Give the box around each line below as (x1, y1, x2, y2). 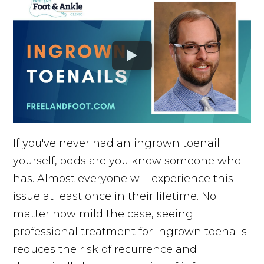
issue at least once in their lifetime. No (13, 189, 217, 203)
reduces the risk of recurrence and (13, 242, 197, 256)
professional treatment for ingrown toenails (13, 225, 247, 238)
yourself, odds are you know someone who (13, 154, 242, 167)
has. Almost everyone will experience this (13, 171, 234, 185)
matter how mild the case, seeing (13, 207, 194, 220)
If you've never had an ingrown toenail (13, 136, 220, 150)
